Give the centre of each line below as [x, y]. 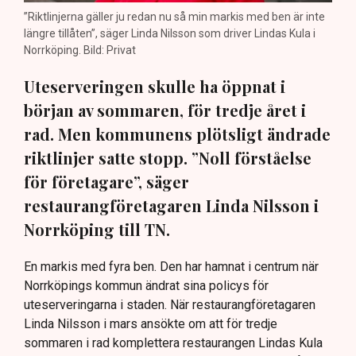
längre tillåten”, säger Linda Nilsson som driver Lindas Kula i [170, 33]
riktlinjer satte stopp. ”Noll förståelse [168, 157]
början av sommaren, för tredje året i [165, 110]
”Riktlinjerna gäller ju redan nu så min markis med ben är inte [174, 16]
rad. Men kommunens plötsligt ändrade [177, 133]
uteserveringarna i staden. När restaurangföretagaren [170, 304]
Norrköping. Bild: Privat [80, 50]
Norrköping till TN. [97, 229]
